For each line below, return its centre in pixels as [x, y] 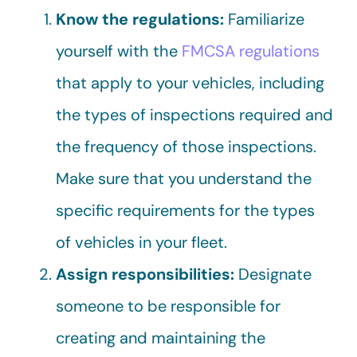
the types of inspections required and [194, 115]
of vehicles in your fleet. [141, 243]
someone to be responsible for [168, 306]
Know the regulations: [142, 20]
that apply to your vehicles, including [190, 83]
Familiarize [266, 20]
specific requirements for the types [185, 211]
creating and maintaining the [161, 338]
